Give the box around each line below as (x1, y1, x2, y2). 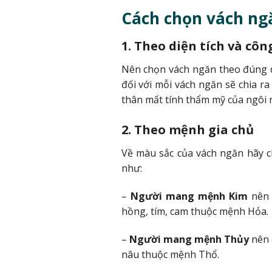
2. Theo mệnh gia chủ (121, 121, 254, 138)
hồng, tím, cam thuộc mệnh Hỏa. (121, 204, 268, 218)
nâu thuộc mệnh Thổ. (121, 247, 219, 261)
